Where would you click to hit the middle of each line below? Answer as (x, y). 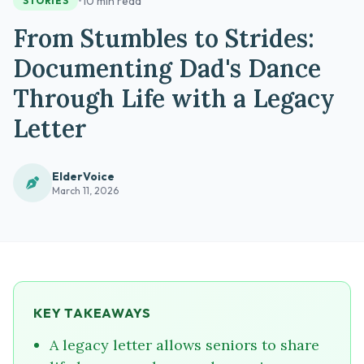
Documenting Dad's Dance (167, 69)
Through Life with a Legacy (174, 99)
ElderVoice (83, 177)
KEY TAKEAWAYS (92, 313)
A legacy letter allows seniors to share (184, 345)
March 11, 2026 (85, 191)
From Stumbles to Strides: (164, 39)
